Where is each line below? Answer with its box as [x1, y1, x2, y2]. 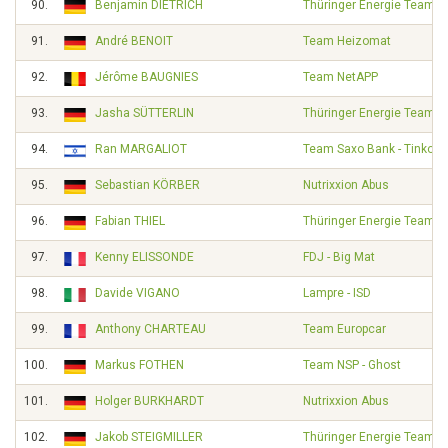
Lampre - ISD [303, 286, 371, 300]
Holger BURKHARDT [95, 394, 204, 408]
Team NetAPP [303, 70, 378, 84]
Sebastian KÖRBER [95, 178, 200, 192]
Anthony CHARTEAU [95, 322, 206, 336]
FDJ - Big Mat [303, 250, 375, 264]
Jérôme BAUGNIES [95, 70, 198, 84]
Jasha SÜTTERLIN [95, 106, 194, 120]
